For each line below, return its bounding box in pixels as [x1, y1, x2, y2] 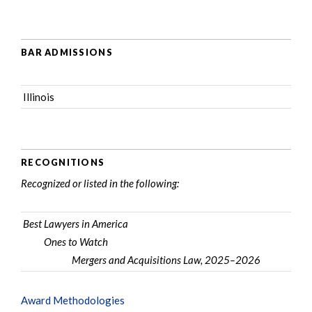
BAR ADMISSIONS [21, 46, 113, 58]
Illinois [23, 91, 54, 103]
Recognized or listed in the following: [21, 177, 179, 189]
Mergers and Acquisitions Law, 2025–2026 [72, 253, 260, 266]
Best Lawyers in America [23, 217, 128, 230]
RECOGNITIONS [21, 156, 105, 168]
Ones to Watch [44, 235, 108, 248]
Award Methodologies [21, 294, 125, 306]
